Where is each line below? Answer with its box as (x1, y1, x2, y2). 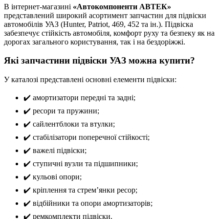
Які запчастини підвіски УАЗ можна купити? (4, 55, 195, 66)
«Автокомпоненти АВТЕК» (73, 2, 171, 11)
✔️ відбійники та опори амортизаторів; (23, 199, 153, 208)
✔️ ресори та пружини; (23, 107, 99, 115)
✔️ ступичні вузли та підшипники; (23, 159, 138, 168)
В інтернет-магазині (4, 2, 73, 11)
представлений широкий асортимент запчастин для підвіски (4, 11, 206, 20)
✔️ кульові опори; (23, 173, 82, 181)
